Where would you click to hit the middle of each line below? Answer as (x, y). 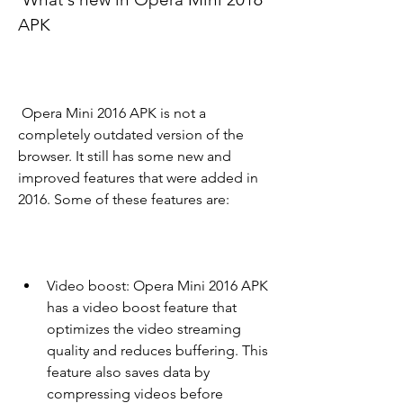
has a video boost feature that (142, 308)
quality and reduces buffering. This (157, 351)
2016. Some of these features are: (124, 200)
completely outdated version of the (131, 135)
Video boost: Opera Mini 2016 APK (157, 286)
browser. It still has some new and (125, 157)
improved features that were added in (138, 178)
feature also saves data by (128, 372)
